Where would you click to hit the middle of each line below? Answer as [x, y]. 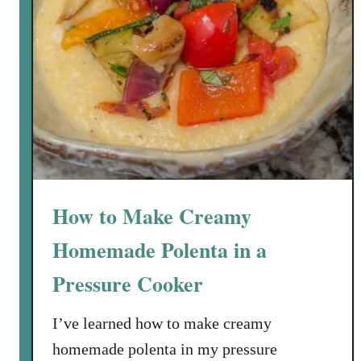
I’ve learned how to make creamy [162, 323]
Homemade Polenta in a [160, 250]
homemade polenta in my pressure [165, 349]
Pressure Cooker [128, 284]
